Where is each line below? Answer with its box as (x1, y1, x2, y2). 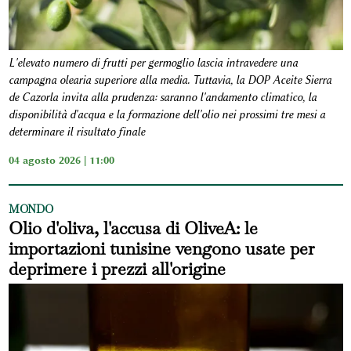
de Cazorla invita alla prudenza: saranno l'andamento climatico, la (8, 90, 317, 104)
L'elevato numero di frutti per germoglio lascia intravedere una (8, 56, 298, 70)
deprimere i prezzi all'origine (8, 257, 226, 280)
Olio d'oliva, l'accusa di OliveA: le (8, 216, 258, 239)
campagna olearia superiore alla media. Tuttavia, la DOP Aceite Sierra (8, 73, 331, 87)
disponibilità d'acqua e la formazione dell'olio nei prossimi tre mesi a (8, 107, 325, 121)
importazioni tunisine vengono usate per (8, 237, 315, 259)
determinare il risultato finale (8, 125, 145, 139)
